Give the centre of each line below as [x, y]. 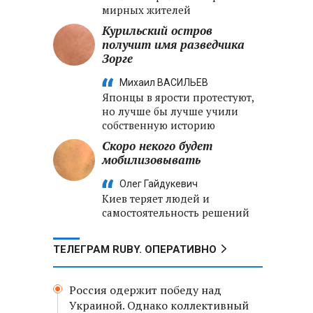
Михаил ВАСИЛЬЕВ [164, 82]
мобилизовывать [151, 160]
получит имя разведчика [173, 44]
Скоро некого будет [157, 146]
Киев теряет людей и [156, 198]
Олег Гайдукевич [159, 184]
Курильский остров [157, 30]
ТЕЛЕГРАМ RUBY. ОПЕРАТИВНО [135, 249]
